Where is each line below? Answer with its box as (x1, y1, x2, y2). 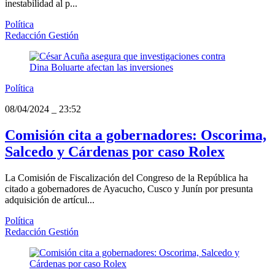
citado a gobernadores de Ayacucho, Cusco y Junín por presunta (5, 183, 253, 194)
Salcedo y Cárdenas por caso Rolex (5, 144, 225, 160)
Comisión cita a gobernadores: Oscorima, (5, 127, 266, 144)
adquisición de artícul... (5, 194, 95, 205)
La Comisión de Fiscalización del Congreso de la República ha (5, 172, 248, 183)
